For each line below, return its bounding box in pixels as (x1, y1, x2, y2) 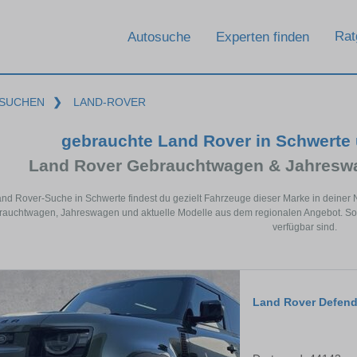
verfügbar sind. (272, 222, 337, 233)
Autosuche (127, 29, 190, 45)
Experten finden (216, 29, 309, 45)
